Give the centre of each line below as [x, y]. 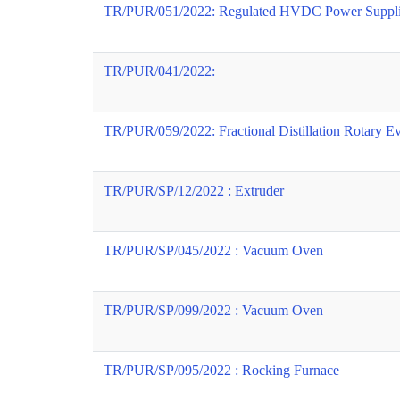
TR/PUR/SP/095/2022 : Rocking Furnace [221, 370]
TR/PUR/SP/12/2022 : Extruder [194, 191]
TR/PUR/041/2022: [159, 71]
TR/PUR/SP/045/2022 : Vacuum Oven [213, 250]
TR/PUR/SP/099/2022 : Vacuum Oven [213, 310]
